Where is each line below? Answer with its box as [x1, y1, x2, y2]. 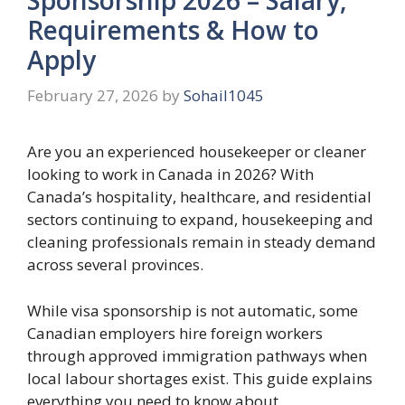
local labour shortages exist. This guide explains [27, 367, 372, 389]
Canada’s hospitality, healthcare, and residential [27, 186, 372, 208]
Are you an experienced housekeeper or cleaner [27, 141, 366, 163]
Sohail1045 [184, 85, 264, 107]
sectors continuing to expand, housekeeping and [27, 209, 373, 231]
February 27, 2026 [27, 85, 158, 107]
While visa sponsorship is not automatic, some [27, 299, 358, 321]
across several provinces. [27, 254, 203, 276]
